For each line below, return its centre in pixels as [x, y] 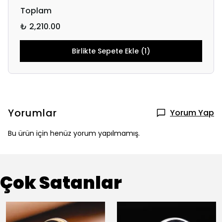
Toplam [36, 11]
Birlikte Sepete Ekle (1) [111, 51]
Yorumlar [32, 113]
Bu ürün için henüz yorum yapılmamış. [74, 133]
